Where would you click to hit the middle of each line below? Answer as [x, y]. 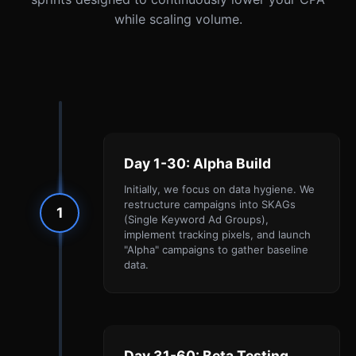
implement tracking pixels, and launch [217, 235]
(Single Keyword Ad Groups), [196, 220]
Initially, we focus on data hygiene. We [219, 190]
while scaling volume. [178, 19]
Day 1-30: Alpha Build [197, 164]
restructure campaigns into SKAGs [210, 205]
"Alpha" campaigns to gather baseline [216, 250]
